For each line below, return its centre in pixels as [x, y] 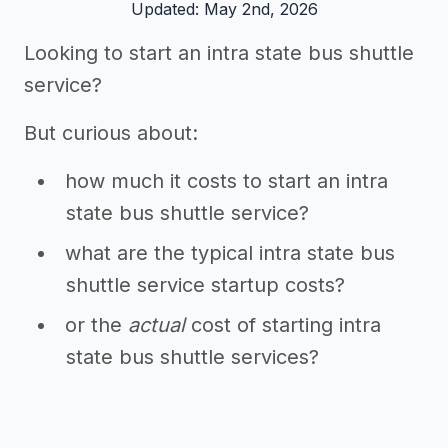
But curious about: [111, 133]
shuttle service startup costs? [205, 285]
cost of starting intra [283, 325]
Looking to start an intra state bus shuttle [219, 53]
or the [96, 325]
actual [156, 325]
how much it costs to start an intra [226, 181]
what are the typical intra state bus [230, 253]
